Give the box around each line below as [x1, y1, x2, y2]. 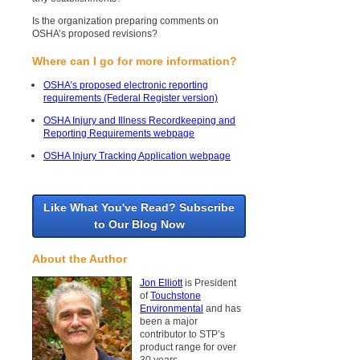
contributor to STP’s [140, 329, 225, 341]
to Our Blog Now [93, 218, 185, 231]
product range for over [140, 342, 236, 354]
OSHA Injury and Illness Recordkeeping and [43, 115, 235, 127]
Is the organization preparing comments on [32, 15, 219, 27]
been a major [140, 316, 198, 328]
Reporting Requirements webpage [43, 128, 194, 140]
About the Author [32, 252, 127, 266]
